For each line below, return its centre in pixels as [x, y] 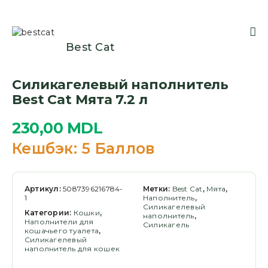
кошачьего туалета [62, 231]
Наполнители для [59, 222]
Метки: [158, 189]
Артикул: [44, 189]
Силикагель [166, 225]
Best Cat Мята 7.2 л [80, 100]
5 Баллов [116, 148]
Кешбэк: [45, 148]
